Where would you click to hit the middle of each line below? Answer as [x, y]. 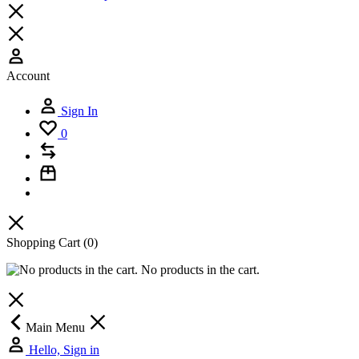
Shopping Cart [45, 243]
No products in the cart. [199, 270]
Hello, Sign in [64, 350]
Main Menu [57, 328]
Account [28, 76]
